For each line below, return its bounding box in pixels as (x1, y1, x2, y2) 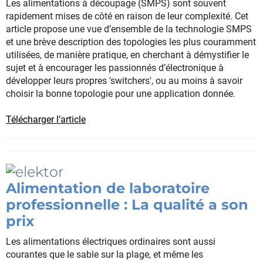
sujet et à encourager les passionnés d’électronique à (6, 62, 224, 73)
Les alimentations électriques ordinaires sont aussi (6, 235, 215, 247)
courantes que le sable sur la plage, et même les (6, 248, 203, 260)
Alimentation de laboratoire (6, 179, 210, 197)
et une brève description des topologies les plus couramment (6, 36, 256, 48)
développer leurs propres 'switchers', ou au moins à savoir (6, 75, 242, 86)
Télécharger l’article (6, 113, 86, 125)
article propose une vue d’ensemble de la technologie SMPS (6, 23, 252, 35)
